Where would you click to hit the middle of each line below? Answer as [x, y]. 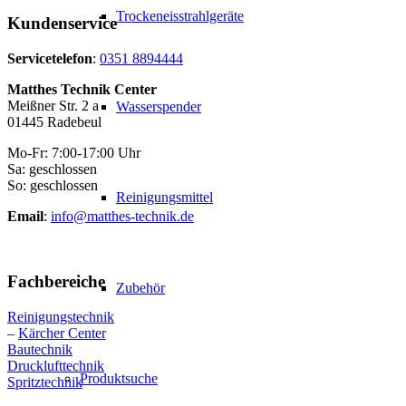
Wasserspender [159, 106]
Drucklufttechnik [56, 366]
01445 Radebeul [54, 121]
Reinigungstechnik [61, 317]
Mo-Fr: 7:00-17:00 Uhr [74, 152]
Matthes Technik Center [82, 89]
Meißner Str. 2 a [53, 105]
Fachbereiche [56, 282]
